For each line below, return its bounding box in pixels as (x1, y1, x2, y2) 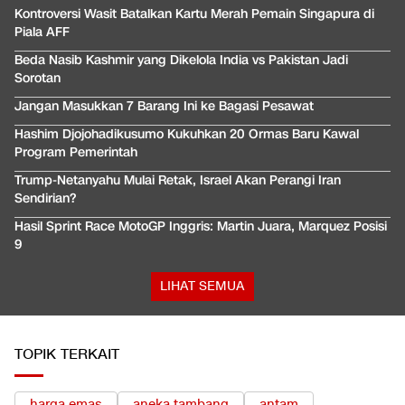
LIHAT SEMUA (160, 278, 245, 296)
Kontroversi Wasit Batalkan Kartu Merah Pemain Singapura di (14, 5, 374, 24)
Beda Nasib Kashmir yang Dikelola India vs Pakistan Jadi (14, 52, 348, 70)
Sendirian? (14, 190, 76, 208)
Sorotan (14, 70, 61, 88)
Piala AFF (14, 24, 70, 42)
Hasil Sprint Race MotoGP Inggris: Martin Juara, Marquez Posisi (14, 218, 387, 236)
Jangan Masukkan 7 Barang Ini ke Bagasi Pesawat (14, 98, 314, 116)
